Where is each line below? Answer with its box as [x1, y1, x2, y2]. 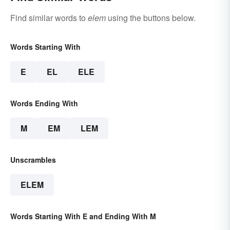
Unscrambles [10, 154, 56, 165]
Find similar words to [10, 11, 88, 24]
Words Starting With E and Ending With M [10, 210, 156, 221]
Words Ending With [10, 98, 78, 108]
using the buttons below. [106, 11, 196, 24]
